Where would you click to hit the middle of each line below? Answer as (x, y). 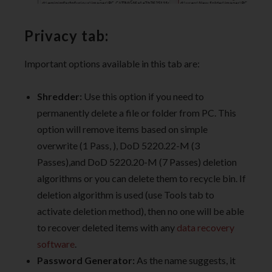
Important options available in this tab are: (112, 64)
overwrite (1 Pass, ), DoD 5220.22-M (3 (118, 146)
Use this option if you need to (143, 97)
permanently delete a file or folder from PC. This (137, 113)
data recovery (206, 228)
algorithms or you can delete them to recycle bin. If (141, 178)
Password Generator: (86, 260)
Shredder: (59, 97)
